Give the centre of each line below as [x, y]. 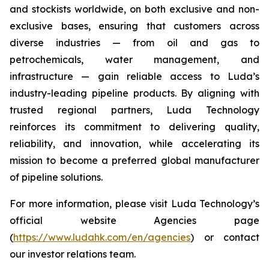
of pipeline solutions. [56, 177]
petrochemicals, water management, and [134, 59]
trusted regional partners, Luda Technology [134, 110]
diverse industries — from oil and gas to [134, 43]
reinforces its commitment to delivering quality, [134, 127]
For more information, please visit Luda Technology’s [134, 204]
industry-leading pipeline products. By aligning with [134, 93]
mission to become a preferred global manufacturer [134, 160]
